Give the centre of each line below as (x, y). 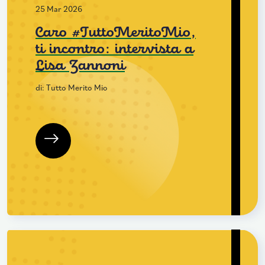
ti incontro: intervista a (114, 49)
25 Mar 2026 (59, 9)
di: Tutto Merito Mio (72, 87)
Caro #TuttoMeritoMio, (116, 33)
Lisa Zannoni (80, 66)
